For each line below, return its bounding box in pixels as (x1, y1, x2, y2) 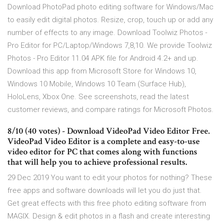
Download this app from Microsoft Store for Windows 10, (7, 67, 196, 76)
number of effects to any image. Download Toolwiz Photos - (7, 28, 207, 37)
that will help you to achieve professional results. (7, 156, 187, 168)
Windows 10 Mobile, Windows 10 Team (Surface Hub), (7, 79, 186, 89)
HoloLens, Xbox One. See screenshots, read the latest (7, 92, 189, 102)
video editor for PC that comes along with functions (7, 146, 197, 158)
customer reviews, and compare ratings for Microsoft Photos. (7, 105, 214, 114)
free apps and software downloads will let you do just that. (7, 186, 202, 195)
